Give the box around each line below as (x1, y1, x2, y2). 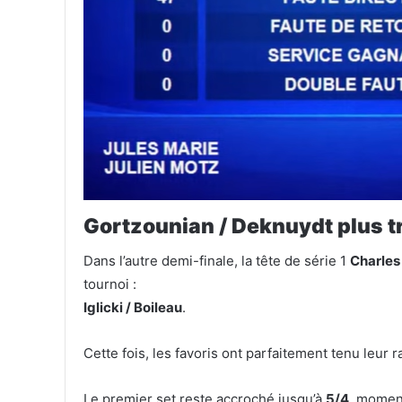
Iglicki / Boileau (83, 299, 182, 317)
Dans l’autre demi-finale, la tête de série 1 (83, 252, 350, 270)
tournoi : (83, 275, 136, 293)
